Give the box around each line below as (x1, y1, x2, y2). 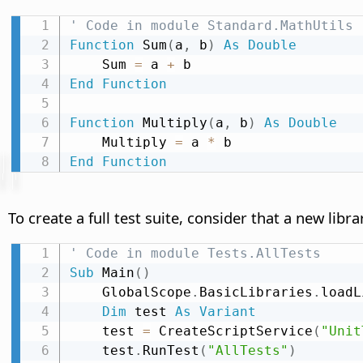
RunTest (142, 343, 199, 359)
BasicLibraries (199, 284, 313, 301)
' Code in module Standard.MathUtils (69, 18, 353, 34)
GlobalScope (101, 284, 191, 301)
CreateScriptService (150, 323, 313, 340)
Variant (199, 304, 256, 320)
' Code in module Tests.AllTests (69, 246, 321, 262)
